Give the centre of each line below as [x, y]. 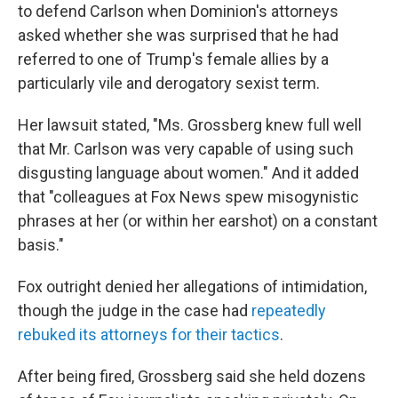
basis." [41, 244]
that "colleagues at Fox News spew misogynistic [188, 196]
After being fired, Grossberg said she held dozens [192, 376]
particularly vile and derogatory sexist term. [169, 83]
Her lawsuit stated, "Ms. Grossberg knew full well [190, 124]
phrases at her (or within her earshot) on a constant [198, 220]
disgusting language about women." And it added [188, 172]
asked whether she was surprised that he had [178, 35]
